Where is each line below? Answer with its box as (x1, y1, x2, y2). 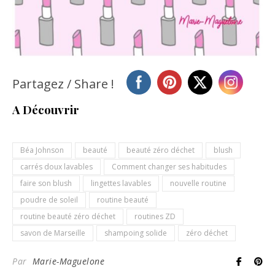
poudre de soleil (20, 195, 78, 206)
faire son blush (20, 178, 72, 189)
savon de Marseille (20, 228, 85, 239)
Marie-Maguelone (32, 255, 104, 268)
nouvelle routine (170, 178, 227, 189)
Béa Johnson (20, 145, 64, 156)
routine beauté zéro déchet (20, 211, 115, 222)
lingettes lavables (91, 178, 151, 189)
